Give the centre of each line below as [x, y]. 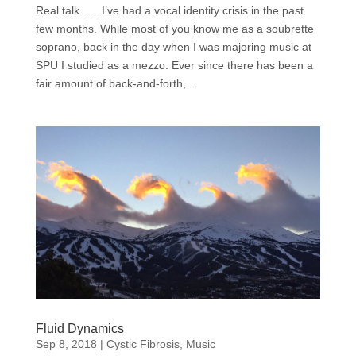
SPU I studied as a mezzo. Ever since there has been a [174, 65]
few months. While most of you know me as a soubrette [174, 28]
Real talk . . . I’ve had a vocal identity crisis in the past [169, 10]
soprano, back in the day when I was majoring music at [173, 46]
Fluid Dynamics [79, 328]
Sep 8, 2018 [66, 344]
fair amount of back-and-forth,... [115, 83]
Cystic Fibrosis [143, 344]
